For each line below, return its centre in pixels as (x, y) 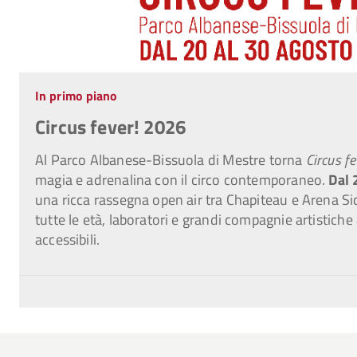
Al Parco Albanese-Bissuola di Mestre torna (171, 159)
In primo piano (76, 95)
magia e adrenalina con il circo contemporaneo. (182, 179)
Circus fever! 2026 (111, 126)
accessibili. (68, 239)
